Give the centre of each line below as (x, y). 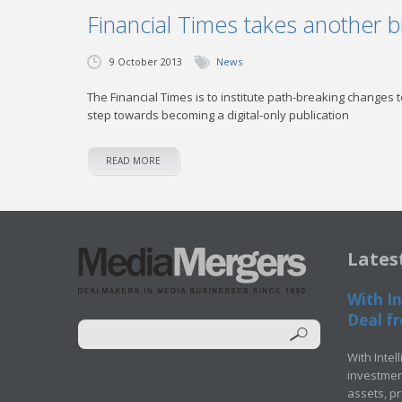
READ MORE (133, 161)
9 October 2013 (146, 61)
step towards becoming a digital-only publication (218, 115)
